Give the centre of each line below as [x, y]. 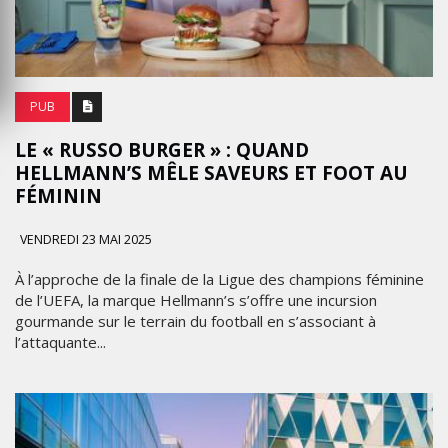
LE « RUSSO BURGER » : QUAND [162, 149]
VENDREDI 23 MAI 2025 [84, 239]
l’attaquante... [60, 341]
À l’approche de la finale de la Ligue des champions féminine [219, 278]
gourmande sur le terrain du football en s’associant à [195, 320]
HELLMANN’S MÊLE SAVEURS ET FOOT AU [211, 172]
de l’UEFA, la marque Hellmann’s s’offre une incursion [196, 299]
